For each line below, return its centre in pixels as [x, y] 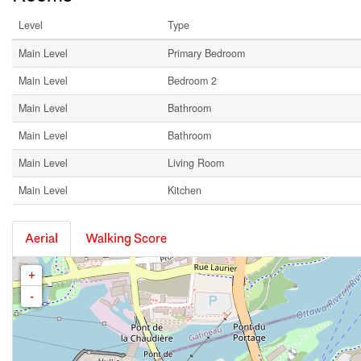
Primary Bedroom [206, 54]
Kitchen [185, 191]
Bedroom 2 [192, 81]
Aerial [41, 239]
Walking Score [126, 239]
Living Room [196, 163]
